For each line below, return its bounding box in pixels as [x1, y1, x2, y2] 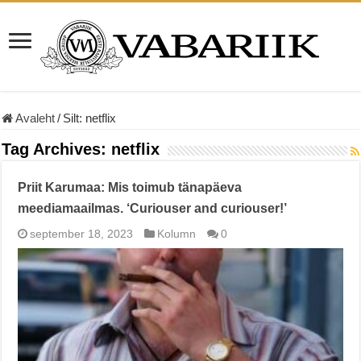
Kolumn [157, 226, 197, 240]
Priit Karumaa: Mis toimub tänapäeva [18, 180, 243, 194]
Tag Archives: [2, 139, 112, 158]
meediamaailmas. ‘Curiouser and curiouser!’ [18, 201, 288, 215]
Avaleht [13, 110, 56, 125]
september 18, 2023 [30, 226, 134, 240]
